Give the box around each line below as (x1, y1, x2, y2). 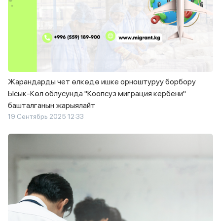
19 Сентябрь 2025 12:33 (8, 112, 84, 120)
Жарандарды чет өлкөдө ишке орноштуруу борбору (8, 76, 196, 86)
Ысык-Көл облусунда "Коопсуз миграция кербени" (8, 88, 186, 98)
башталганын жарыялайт (8, 100, 95, 110)
